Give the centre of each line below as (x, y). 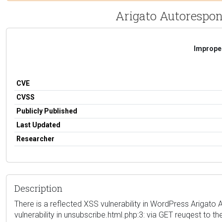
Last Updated (38, 125)
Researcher (35, 139)
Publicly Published (47, 111)
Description (38, 188)
